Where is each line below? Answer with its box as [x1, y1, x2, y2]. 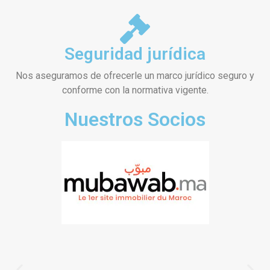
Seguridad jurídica [64, 43, 206, 64]
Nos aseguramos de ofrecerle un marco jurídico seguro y [16, 69, 254, 81]
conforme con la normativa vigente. [61, 84, 209, 96]
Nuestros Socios [64, 107, 206, 131]
